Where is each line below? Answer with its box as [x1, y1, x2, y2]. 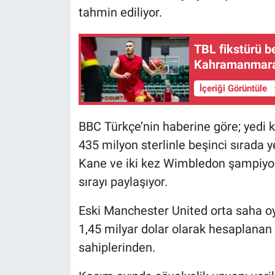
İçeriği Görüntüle [199, 82, 269, 94]
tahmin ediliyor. [78, 5, 162, 20]
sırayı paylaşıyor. [78, 174, 168, 189]
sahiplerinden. [78, 240, 155, 255]
